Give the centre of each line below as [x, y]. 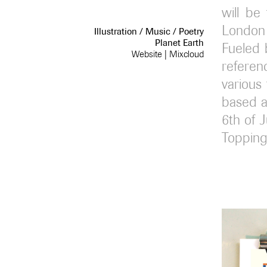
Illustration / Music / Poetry [149, 31]
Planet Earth [179, 42]
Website [147, 54]
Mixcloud [187, 54]
